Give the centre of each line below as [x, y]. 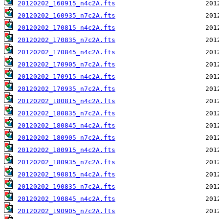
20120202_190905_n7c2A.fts [66, 211]
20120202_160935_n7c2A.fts [66, 16]
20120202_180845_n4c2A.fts [66, 126]
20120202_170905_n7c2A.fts [66, 65]
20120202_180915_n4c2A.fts [66, 150]
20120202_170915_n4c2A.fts [66, 77]
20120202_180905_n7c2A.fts [66, 138]
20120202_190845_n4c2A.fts [66, 199]
